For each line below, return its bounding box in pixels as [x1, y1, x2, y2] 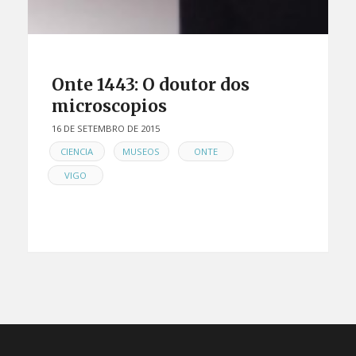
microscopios [51, 95, 167, 117]
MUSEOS [122, 145, 161, 158]
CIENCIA [60, 145, 94, 158]
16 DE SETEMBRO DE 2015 [51, 122, 160, 134]
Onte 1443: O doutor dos [51, 73, 250, 95]
